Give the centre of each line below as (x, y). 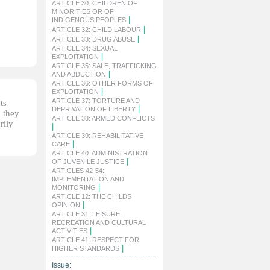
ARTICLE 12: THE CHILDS (92, 196)
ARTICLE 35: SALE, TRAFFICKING (104, 66)
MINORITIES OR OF (83, 11)
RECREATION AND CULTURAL (99, 222)
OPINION (66, 205)
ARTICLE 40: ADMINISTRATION (100, 153)
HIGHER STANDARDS (86, 248)
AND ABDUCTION (79, 74)
